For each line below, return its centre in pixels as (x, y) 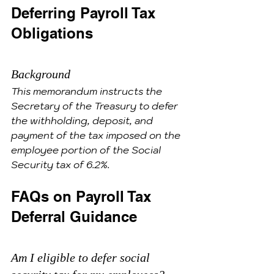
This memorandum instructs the (88, 91)
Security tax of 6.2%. (60, 165)
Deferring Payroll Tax (85, 13)
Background (41, 74)
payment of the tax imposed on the (97, 135)
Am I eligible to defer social (82, 257)
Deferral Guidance (74, 217)
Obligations (52, 33)
